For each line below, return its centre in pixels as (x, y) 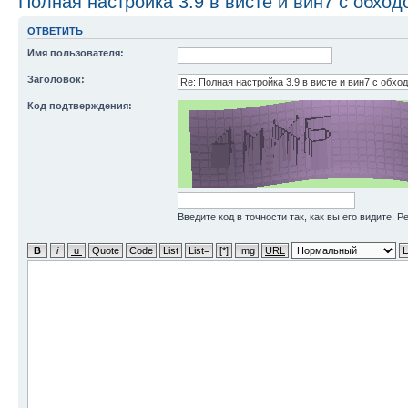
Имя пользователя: (76, 53)
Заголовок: (56, 79)
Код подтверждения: (80, 106)
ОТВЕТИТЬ (55, 31)
